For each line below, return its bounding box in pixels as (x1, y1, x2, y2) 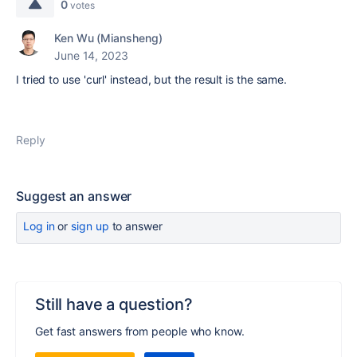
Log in (23, 219, 55, 233)
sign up (71, 219, 109, 233)
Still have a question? (35, 295, 193, 314)
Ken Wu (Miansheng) (54, 31, 163, 45)
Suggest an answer (16, 188, 132, 204)
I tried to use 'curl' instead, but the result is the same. (16, 73, 288, 86)
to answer (108, 219, 163, 233)
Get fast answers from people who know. (35, 324, 245, 338)
